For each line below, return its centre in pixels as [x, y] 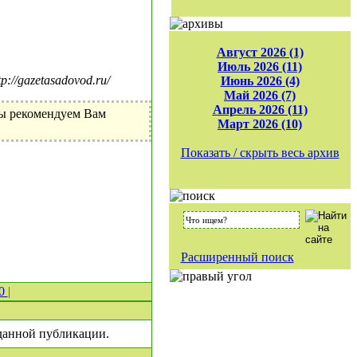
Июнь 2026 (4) [260, 81]
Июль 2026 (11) [260, 67]
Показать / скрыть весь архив [260, 153]
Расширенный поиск [237, 257]
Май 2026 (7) [260, 95]
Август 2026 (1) [260, 52]
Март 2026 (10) [260, 124]
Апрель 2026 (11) [260, 110]
